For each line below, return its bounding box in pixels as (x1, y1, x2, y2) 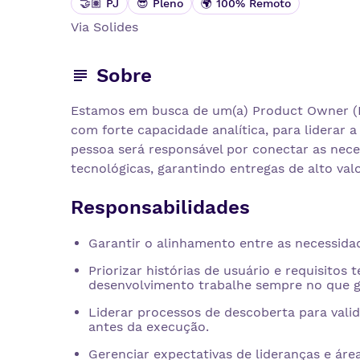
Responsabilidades (71, 195, 250, 219)
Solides (93, 19, 138, 35)
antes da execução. (88, 318, 209, 334)
